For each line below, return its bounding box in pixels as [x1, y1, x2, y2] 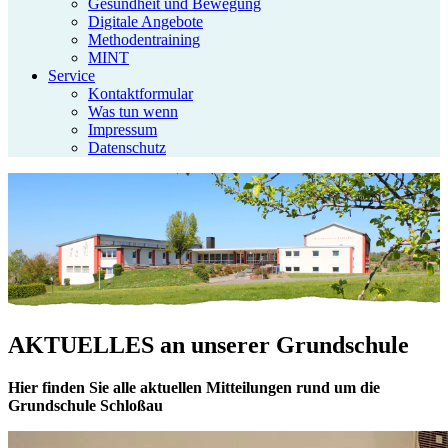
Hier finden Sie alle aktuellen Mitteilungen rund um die [8, 378, 380, 396]
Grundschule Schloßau [8, 396, 163, 414]
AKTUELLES [8, 331, 160, 358]
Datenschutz [88, 139, 166, 156]
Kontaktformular [88, 85, 193, 102]
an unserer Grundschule [160, 331, 409, 358]
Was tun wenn [88, 103, 178, 120]
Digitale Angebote [88, 13, 203, 30]
